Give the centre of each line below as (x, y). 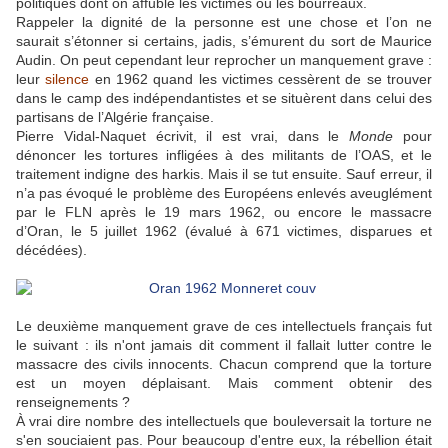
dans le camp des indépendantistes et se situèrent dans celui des (224, 98)
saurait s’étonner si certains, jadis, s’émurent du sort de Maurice (224, 41)
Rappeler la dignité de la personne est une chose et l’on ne (224, 22)
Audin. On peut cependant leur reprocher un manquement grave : (224, 60)
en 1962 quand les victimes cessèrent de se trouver (261, 79)
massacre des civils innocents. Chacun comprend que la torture (224, 364)
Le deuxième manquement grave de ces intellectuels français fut (224, 326)
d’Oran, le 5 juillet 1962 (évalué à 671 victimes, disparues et (224, 231)
